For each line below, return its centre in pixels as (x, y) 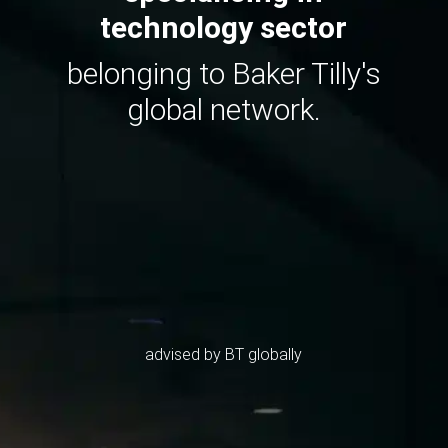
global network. (223, 109)
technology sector (224, 27)
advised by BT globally (224, 354)
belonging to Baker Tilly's (223, 73)
